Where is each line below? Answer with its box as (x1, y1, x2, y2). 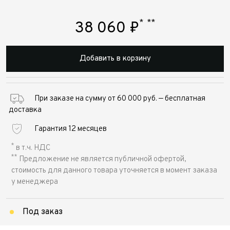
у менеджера (11, 177, 58, 187)
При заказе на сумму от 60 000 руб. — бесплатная (34, 93, 205, 104)
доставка (9, 105, 42, 115)
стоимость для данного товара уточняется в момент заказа (11, 165, 217, 176)
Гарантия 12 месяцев (34, 124, 107, 134)
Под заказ (23, 206, 63, 217)
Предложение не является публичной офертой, (17, 154, 186, 164)
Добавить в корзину (79, 53, 151, 64)
